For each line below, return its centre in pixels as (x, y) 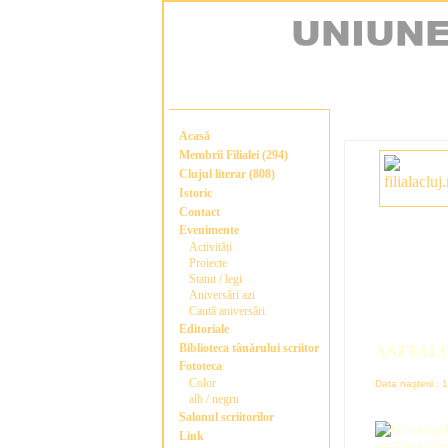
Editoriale (204, 329)
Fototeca (201, 366)
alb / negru (214, 399)
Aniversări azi (222, 295)
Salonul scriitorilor (227, 417)
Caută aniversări (227, 311)
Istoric (196, 193)
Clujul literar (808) (227, 174)
